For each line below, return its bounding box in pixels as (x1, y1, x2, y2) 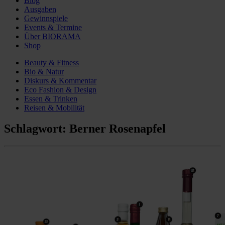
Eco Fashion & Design (24, 85, 96, 94)
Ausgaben (24, 5, 56, 14)
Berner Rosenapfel (69, 122, 166, 136)
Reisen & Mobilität (24, 103, 84, 112)
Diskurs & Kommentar (24, 76, 96, 85)
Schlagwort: (4, 122, 69, 136)
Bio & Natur (24, 67, 64, 76)
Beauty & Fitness (24, 58, 79, 67)
